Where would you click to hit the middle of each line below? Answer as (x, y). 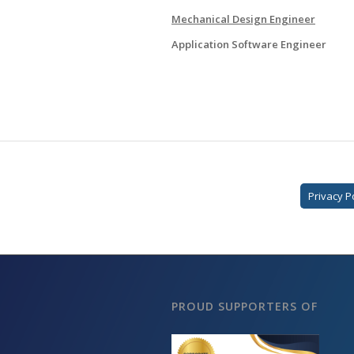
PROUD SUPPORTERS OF (245, 307)
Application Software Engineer (249, 44)
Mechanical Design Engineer (243, 19)
